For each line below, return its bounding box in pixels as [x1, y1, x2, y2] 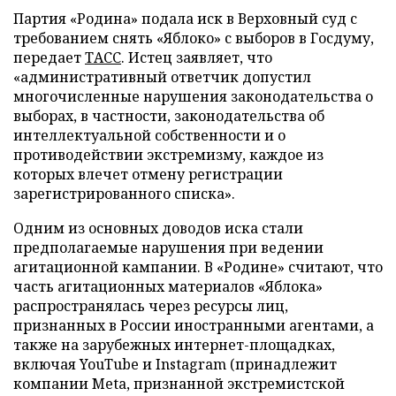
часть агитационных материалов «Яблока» [13, 276, 323, 296]
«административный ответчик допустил [13, 66, 311, 87]
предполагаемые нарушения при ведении [13, 237, 324, 257]
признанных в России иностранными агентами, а [13, 315, 374, 335]
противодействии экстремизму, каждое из [13, 144, 324, 164]
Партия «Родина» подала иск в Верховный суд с [13, 8, 357, 28]
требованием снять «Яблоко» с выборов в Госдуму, [13, 27, 374, 48]
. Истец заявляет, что [121, 47, 272, 67]
